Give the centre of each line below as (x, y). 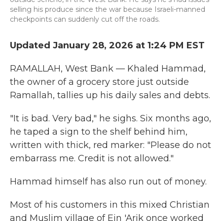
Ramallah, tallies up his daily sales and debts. (110, 95)
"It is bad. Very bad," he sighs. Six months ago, (110, 118)
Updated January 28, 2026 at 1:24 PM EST (107, 45)
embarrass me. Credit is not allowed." (92, 158)
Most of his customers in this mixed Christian (110, 205)
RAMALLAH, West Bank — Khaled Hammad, (108, 69)
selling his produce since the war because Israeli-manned (108, 9)
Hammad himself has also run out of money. (108, 182)
